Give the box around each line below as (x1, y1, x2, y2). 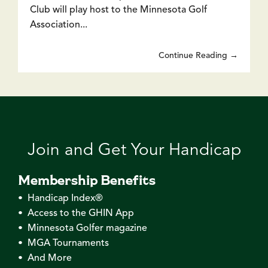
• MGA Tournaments (18, 239, 109, 249)
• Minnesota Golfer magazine (18, 224, 147, 234)
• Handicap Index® (18, 194, 103, 204)
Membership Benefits (18, 172, 156, 188)
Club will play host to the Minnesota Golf (30, 5, 207, 16)
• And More (18, 254, 72, 264)
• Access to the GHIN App (18, 209, 134, 219)
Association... (30, 20, 87, 31)
